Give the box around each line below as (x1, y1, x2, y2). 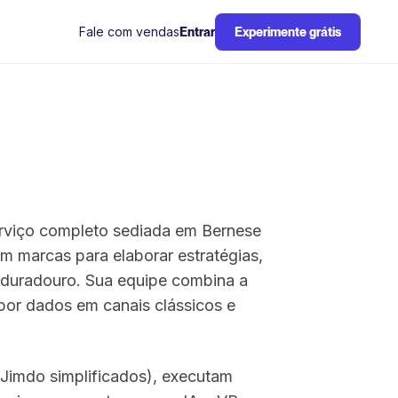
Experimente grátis (235, 25, 341, 39)
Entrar (179, 25, 215, 39)
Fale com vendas (79, 23, 179, 39)
